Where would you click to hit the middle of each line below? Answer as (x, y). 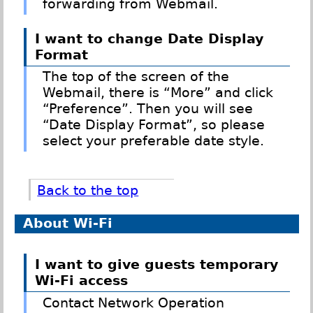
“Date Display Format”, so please (154, 125)
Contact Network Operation (134, 303)
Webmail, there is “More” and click (158, 93)
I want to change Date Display (149, 38)
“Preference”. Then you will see (148, 109)
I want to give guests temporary (156, 264)
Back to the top (88, 190)
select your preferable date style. (154, 141)
